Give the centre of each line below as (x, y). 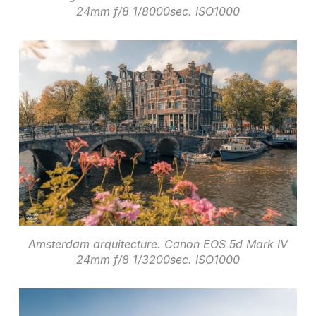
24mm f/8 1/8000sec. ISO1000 (158, 12)
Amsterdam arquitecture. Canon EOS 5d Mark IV (158, 244)
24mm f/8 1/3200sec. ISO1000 (158, 260)
